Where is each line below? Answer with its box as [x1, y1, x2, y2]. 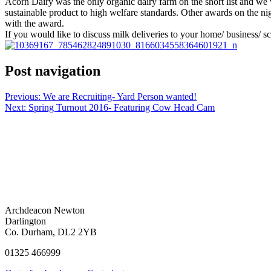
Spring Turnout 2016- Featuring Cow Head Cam [28, 102, 215, 113]
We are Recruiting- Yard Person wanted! [43, 91, 197, 102]
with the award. [5, 18, 64, 28]
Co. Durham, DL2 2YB [5, 226, 97, 237]
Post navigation [5, 62, 100, 79]
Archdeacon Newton [5, 204, 85, 215]
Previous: [5, 91, 41, 102]
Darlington [5, 215, 46, 226]
